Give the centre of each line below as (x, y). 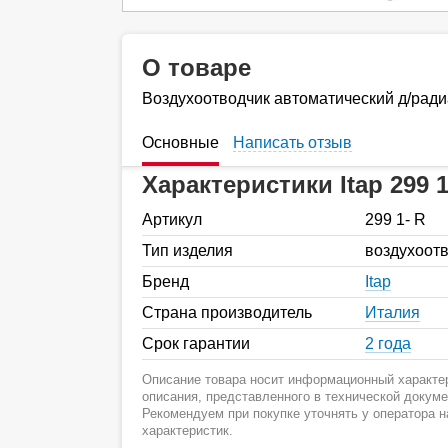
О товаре (196, 67)
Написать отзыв (292, 142)
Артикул (172, 219)
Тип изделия (187, 250)
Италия (392, 312)
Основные (180, 142)
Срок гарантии (196, 343)
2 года (388, 343)
